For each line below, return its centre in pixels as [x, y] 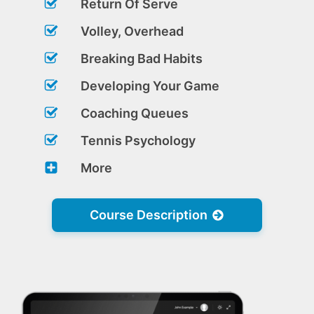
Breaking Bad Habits [142, 58]
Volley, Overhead [132, 31]
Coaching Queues [135, 113]
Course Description [149, 214]
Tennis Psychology [138, 140]
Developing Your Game [150, 86]
